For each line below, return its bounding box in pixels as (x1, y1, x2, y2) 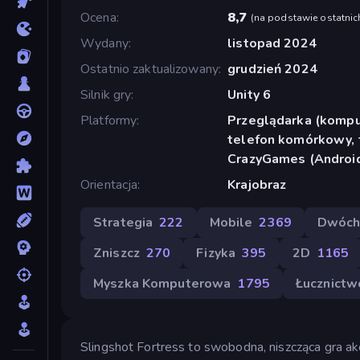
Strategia (93, 213, 153, 231)
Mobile (209, 213, 253, 231)
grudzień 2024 (227, 59, 317, 78)
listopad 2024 (227, 34, 317, 52)
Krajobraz (227, 175, 287, 194)
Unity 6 (227, 85, 272, 104)
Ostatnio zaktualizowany (80, 59, 219, 78)
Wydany (80, 34, 129, 52)
